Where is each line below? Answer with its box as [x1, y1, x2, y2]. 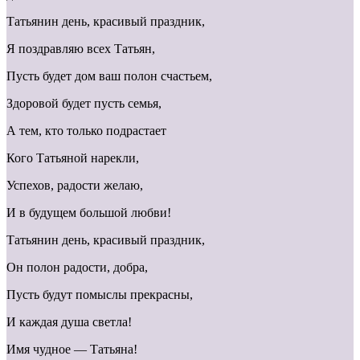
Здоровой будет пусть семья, [6, 96, 162, 111]
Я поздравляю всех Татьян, [6, 42, 155, 56]
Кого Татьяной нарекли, [6, 151, 139, 166]
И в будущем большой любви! [6, 206, 171, 220]
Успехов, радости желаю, [6, 178, 143, 193]
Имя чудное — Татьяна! [6, 342, 137, 357]
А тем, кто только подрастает [6, 124, 166, 138]
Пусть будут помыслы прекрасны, [6, 288, 193, 302]
